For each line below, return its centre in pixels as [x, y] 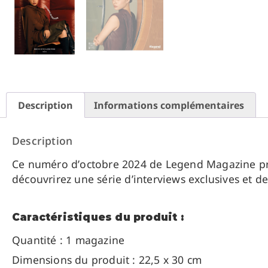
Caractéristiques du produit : [98, 217]
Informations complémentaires [169, 105]
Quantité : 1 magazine [68, 240]
